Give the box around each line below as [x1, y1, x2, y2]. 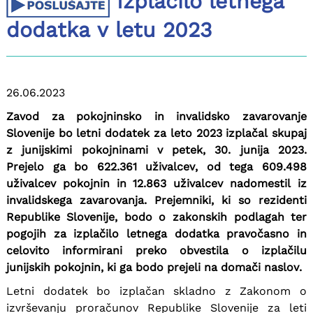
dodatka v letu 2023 [6, 17, 212, 42]
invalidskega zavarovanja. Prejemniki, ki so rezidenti [6, 193, 307, 207]
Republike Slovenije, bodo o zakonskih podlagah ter [6, 210, 307, 224]
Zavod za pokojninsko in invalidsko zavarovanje [6, 109, 307, 123]
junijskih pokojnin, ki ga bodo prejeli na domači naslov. [6, 260, 302, 274]
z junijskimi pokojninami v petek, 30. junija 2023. [6, 143, 307, 156]
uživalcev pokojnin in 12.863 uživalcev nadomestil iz [6, 176, 307, 190]
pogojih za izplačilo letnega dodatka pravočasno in [6, 226, 307, 240]
